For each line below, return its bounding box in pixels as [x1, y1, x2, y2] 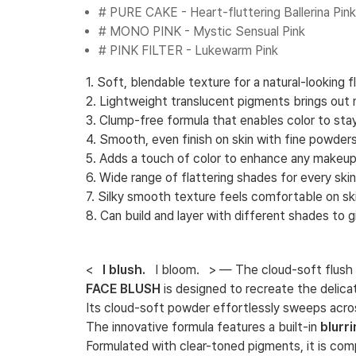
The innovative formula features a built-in [85, 319, 320, 335]
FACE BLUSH [85, 281, 161, 296]
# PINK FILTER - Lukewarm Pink [98, 43, 278, 58]
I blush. [102, 262, 145, 277]
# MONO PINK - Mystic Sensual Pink [98, 24, 305, 39]
